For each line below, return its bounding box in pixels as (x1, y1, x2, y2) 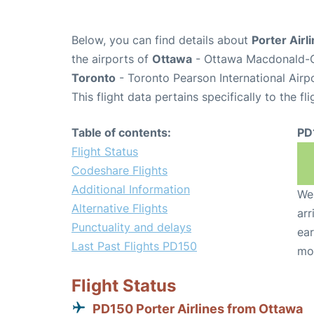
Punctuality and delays (71, 220, 191, 234)
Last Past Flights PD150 (71, 239, 197, 253)
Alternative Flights (71, 201, 168, 215)
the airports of (71, 52, 152, 66)
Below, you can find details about (71, 33, 252, 47)
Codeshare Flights (71, 163, 168, 177)
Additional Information (71, 182, 190, 196)
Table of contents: (71, 125, 171, 139)
